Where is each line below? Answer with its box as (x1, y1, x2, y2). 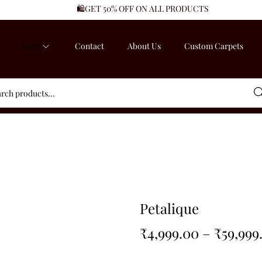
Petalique (140, 199, 199, 218)
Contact (75, 40, 104, 51)
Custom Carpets (184, 40, 243, 51)
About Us (127, 40, 161, 51)
